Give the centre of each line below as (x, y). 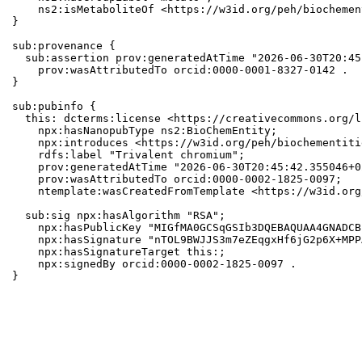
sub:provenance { (64, 46)
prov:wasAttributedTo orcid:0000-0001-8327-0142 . (181, 70)
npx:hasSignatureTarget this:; (119, 252)
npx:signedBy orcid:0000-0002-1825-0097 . (155, 264)
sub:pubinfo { (55, 107)
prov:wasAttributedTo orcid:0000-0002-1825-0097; (177, 179)
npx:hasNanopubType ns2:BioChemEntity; (145, 131)
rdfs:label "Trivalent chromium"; (129, 155)
